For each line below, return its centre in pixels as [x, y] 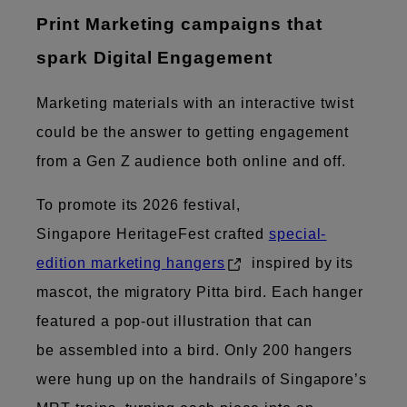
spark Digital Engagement [158, 57]
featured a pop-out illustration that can [175, 321]
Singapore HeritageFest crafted [153, 233]
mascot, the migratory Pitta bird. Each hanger [200, 292]
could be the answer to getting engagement [193, 132]
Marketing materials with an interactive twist [196, 103]
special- [298, 233]
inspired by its [301, 263]
